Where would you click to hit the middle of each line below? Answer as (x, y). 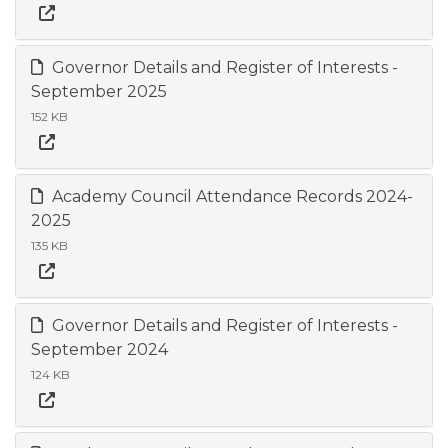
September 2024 (99, 349)
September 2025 (99, 91)
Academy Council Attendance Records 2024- (230, 196)
